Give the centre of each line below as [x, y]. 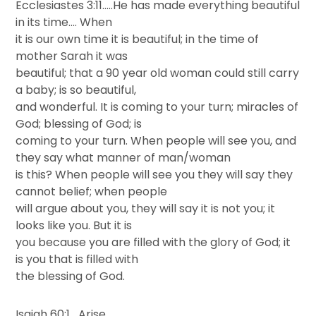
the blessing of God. [71, 276]
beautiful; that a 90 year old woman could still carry [158, 73]
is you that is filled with [77, 259]
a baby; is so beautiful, [76, 90]
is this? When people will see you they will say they [154, 175]
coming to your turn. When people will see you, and [156, 141]
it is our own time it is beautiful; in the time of [138, 39]
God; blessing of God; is [79, 124]
